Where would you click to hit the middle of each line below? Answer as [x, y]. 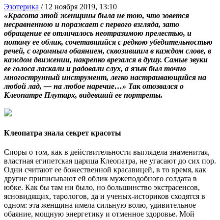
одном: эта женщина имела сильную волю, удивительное [100, 205]
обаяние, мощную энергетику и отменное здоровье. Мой [99, 214]
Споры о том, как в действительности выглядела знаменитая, [107, 152]
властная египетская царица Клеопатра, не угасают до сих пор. [110, 161]
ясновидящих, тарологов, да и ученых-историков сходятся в [105, 196]
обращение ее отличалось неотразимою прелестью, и [98, 33]
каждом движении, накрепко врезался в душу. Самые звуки [106, 59]
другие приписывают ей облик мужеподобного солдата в [100, 179]
